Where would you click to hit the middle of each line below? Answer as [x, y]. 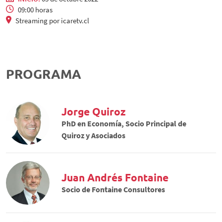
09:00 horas [35, 10]
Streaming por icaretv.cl [52, 21]
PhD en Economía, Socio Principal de [124, 123]
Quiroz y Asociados [93, 135]
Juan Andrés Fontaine [115, 177]
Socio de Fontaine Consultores [113, 189]
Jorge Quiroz [94, 111]
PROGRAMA [44, 74]
